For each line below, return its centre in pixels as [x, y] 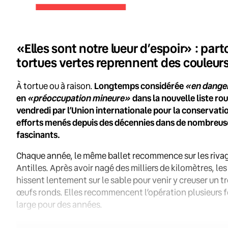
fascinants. [38, 135]
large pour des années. [59, 205]
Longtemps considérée [140, 86]
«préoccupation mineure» [79, 98]
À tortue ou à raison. [55, 86]
